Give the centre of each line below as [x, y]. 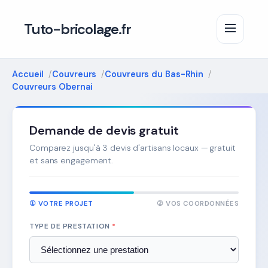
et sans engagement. [71, 160]
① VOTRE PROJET [61, 204]
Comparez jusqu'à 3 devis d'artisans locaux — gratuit [133, 148]
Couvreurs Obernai [53, 87]
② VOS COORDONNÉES [198, 204]
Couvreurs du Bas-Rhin [154, 74]
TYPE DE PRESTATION [71, 226]
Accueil [28, 74]
